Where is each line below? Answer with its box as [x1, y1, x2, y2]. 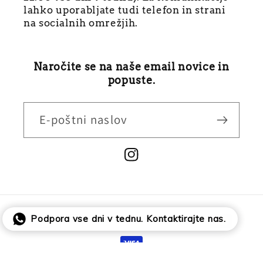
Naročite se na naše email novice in [33, 60, 230, 74]
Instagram [124, 155, 174, 169]
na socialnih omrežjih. [23, 16, 139, 29]
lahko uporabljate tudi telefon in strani [23, 4, 225, 16]
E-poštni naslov [39, 112, 128, 128]
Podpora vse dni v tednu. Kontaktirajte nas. [31, 213, 227, 224]
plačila [26, 225, 62, 241]
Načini [26, 207, 60, 222]
